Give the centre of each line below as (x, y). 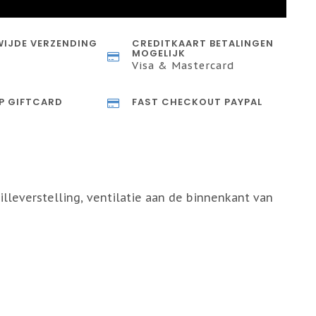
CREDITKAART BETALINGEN (203, 43)
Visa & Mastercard (183, 65)
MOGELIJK (159, 53)
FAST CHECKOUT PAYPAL (197, 102)
